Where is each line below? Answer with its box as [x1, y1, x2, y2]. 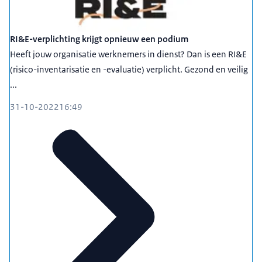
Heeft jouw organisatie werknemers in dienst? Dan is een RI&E [10, 49, 247, 60]
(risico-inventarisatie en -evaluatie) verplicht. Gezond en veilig [10, 64, 248, 75]
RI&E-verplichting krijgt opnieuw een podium [10, 33, 188, 45]
